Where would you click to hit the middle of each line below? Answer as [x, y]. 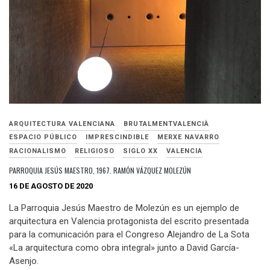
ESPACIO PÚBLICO [43, 137]
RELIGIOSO [95, 151]
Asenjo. [24, 261]
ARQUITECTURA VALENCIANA [62, 124]
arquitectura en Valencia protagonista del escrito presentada [129, 221]
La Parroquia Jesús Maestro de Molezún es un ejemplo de [124, 208]
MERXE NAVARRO [188, 137]
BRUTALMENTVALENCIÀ [166, 124]
